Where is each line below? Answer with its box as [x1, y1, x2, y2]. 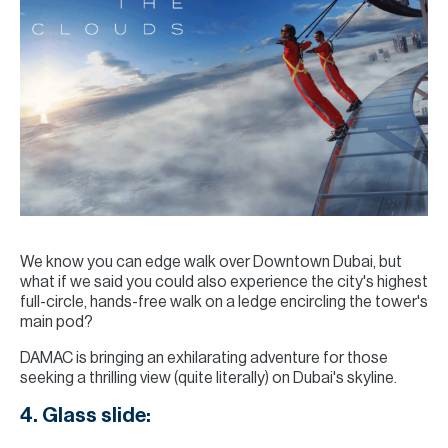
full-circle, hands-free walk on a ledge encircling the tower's [20, 294, 428, 310]
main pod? [20, 314, 93, 330]
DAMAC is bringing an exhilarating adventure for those [20, 350, 388, 366]
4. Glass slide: [20, 405, 151, 426]
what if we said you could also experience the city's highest [20, 274, 428, 290]
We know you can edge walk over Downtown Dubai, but [20, 254, 402, 270]
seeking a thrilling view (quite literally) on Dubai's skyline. [20, 370, 397, 386]
